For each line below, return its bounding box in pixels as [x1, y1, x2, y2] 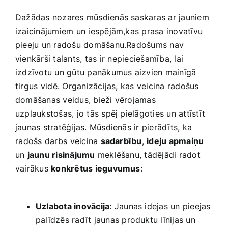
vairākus [15, 163, 51, 174]
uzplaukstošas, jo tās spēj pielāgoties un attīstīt [15, 108, 205, 119]
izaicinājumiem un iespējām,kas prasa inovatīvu [15, 26, 203, 37]
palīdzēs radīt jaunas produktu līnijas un [36, 215, 195, 225]
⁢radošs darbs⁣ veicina [15, 136, 101, 147]
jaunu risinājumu [27, 150, 95, 160]
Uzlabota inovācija [36, 201, 110, 212]
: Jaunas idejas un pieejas [109, 201, 211, 212]
